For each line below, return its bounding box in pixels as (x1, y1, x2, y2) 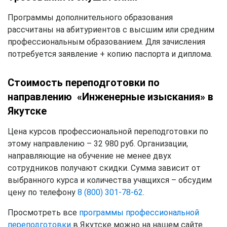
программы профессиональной (79, 207, 199, 217)
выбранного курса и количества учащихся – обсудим (8, 175, 212, 185)
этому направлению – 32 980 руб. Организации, (8, 138, 188, 148)
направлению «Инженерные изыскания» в (8, 90, 213, 103)
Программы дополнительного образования (8, 12, 173, 22)
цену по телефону (8, 187, 78, 197)
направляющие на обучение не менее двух (8, 150, 171, 161)
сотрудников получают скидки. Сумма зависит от (8, 163, 201, 173)
